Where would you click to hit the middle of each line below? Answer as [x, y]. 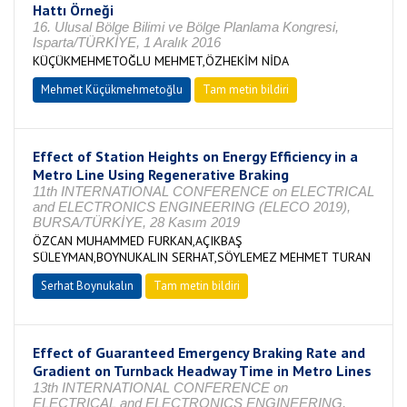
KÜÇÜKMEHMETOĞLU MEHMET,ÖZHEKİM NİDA [161, 61]
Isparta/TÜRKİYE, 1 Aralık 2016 [127, 42]
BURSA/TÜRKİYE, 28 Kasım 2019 [136, 222]
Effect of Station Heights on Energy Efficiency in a [195, 156]
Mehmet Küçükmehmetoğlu [112, 89]
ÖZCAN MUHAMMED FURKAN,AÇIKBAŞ [137, 241]
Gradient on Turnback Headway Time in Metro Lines [202, 371]
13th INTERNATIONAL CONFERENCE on [160, 387]
